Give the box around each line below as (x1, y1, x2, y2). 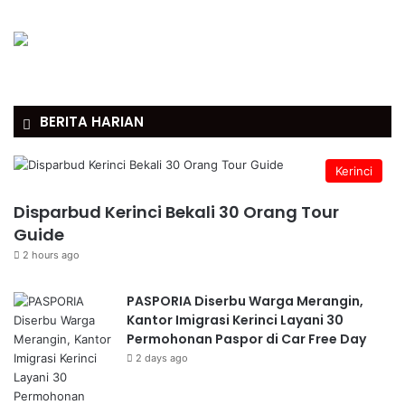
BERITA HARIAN (40, 112, 144, 131)
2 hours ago (23, 249, 80, 261)
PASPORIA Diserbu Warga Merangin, (127, 292, 363, 310)
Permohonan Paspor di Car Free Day (127, 330, 366, 348)
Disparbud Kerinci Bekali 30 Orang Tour (14, 201, 339, 223)
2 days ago (136, 352, 188, 364)
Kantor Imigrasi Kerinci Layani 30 (127, 311, 344, 329)
